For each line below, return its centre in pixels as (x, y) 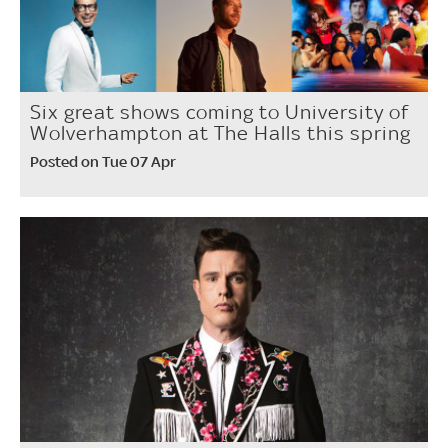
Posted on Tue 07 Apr (103, 162)
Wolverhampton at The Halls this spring (220, 133)
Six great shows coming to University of (219, 112)
